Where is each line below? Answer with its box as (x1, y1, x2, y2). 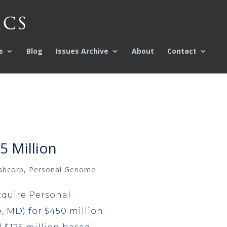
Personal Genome (28, 164, 96, 174)
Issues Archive (55, 46, 108, 56)
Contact (167, 46, 197, 56)
